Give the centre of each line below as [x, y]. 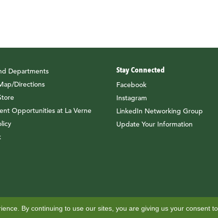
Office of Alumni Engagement [113, 210]
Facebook [131, 85]
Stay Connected [140, 70]
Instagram [132, 98]
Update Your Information [154, 124]
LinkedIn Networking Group [160, 111]
